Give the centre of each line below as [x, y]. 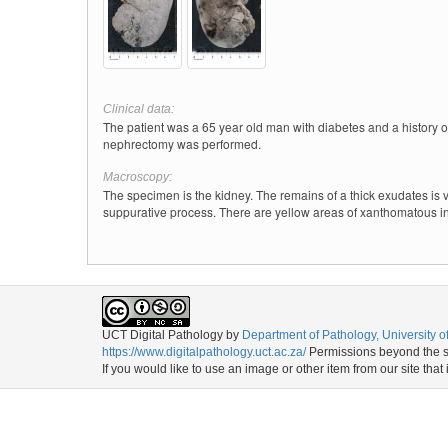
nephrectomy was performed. [182, 143]
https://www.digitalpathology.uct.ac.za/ [204, 352]
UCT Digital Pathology [162, 335]
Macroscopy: [137, 177]
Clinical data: [138, 109]
